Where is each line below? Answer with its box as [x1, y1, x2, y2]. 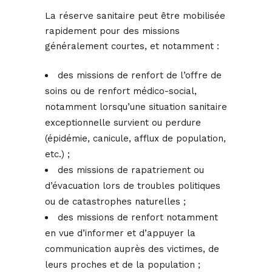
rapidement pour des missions [45, 25, 180, 37]
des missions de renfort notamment [58, 212, 218, 223]
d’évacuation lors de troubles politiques [45, 180, 220, 192]
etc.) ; [45, 149, 70, 160]
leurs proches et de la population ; [45, 259, 200, 271]
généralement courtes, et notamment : [45, 41, 219, 52]
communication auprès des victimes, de [45, 243, 219, 255]
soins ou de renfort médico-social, [45, 86, 197, 97]
